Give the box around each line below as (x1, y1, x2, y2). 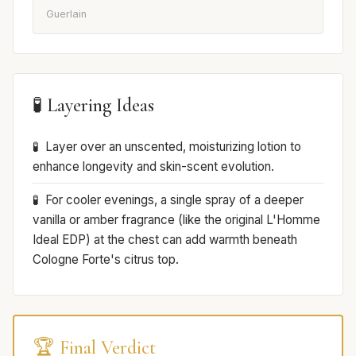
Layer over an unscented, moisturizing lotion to (45, 138, 301, 154)
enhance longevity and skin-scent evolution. (33, 158, 274, 174)
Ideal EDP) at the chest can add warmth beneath (33, 231, 297, 247)
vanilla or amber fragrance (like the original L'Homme (33, 211, 320, 227)
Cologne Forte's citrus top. (33, 251, 179, 267)
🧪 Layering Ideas (33, 93, 154, 117)
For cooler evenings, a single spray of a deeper (45, 192, 304, 207)
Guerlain (46, 7, 87, 20)
